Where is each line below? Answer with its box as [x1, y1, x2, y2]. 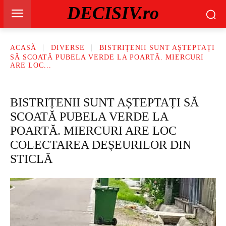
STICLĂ [10, 152, 52, 165]
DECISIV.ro [67, 3, 159, 23]
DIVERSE [51, 44, 85, 52]
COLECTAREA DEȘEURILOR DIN [10, 138, 191, 151]
